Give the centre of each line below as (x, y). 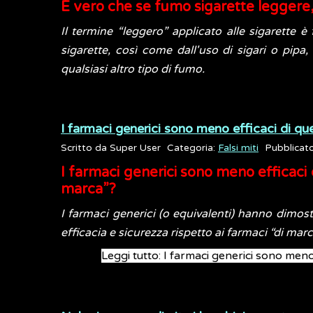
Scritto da (85, 148)
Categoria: (192, 148)
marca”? (88, 189)
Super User (135, 148)
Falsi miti (238, 148)
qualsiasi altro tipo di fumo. (133, 69)
